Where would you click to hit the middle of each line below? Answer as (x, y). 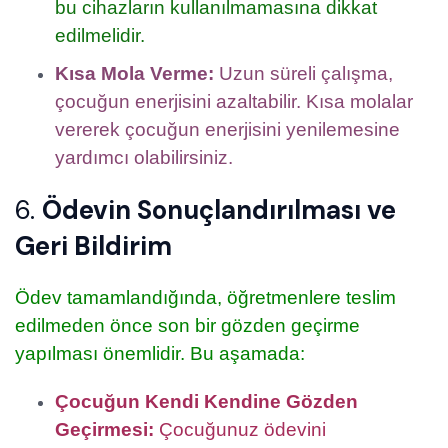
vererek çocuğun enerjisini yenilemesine (227, 130)
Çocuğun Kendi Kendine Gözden (206, 402)
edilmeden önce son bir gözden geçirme (187, 326)
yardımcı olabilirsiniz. (144, 158)
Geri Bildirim (93, 246)
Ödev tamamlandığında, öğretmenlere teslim (205, 298)
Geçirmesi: (104, 430)
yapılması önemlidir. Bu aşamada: (160, 354)
